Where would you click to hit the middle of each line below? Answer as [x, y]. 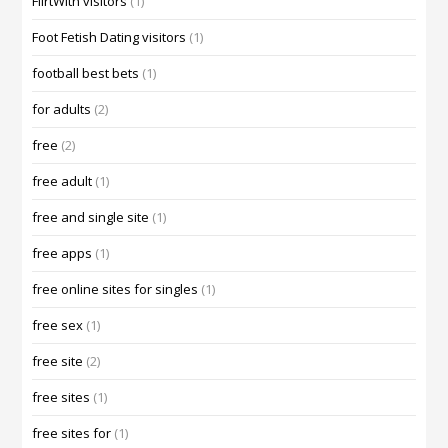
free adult [62, 181]
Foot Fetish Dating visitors [109, 37]
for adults [62, 109]
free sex [58, 325]
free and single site [91, 217]
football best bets [86, 73]
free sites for [72, 433]
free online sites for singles [115, 289]
